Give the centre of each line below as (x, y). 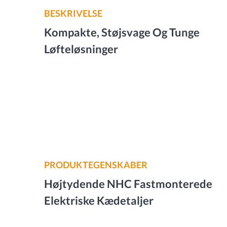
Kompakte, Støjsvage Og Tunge (122, 32)
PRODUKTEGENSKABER (96, 165)
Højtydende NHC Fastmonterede (128, 184)
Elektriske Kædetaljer (99, 200)
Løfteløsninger (81, 49)
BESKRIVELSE (73, 13)
